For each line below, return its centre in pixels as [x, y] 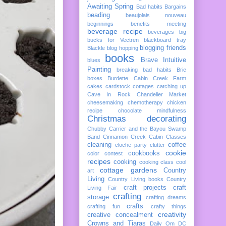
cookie [176, 153]
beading [99, 15]
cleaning [99, 145]
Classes [176, 136]
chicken [177, 102]
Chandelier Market [161, 94]
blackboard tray [165, 40]
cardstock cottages [129, 86]
